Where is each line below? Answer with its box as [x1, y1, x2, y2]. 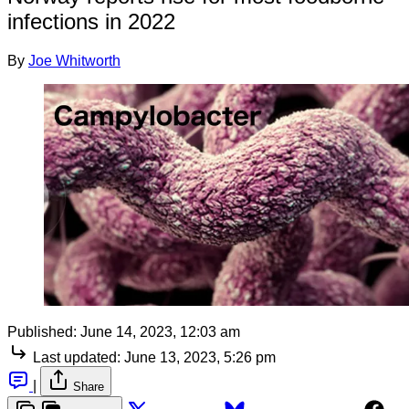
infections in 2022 [7, 8, 175, 34]
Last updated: [33, 349, 121, 365]
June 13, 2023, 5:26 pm [124, 349, 276, 365]
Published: [7, 323, 77, 340]
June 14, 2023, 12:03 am [80, 323, 240, 340]
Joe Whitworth [28, 52, 121, 68]
